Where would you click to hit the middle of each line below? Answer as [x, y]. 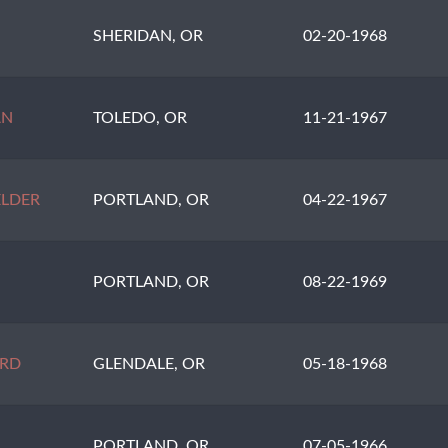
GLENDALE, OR [149, 364]
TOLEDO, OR [140, 118]
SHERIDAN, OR [148, 36]
